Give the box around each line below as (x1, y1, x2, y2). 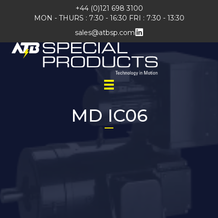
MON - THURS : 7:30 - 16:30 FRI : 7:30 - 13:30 (34, 14, 184, 22)
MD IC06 (71, 105, 147, 127)
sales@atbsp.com (74, 28, 135, 37)
